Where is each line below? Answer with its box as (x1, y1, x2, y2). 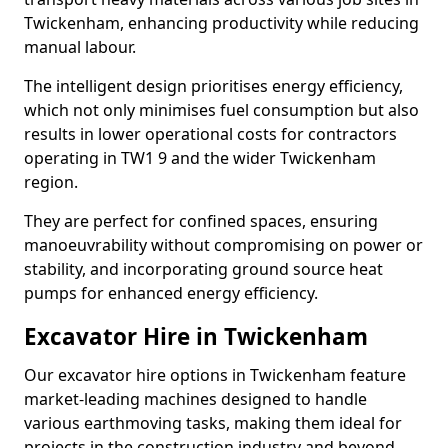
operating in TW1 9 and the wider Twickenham (24, 147, 376, 169)
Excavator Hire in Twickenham (24, 321, 368, 352)
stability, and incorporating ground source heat (24, 258, 383, 280)
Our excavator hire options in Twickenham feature (24, 364, 406, 386)
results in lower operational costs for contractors (24, 123, 397, 145)
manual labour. (24, 36, 136, 58)
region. (24, 171, 78, 193)
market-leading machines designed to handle (24, 388, 367, 410)
